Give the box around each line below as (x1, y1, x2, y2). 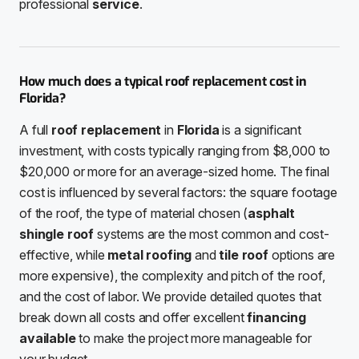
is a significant (219, 121, 301, 138)
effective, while (19, 246, 108, 263)
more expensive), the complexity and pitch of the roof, (19, 267, 325, 284)
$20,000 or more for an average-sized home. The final (19, 163, 329, 179)
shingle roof (19, 225, 95, 242)
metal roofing (107, 246, 192, 263)
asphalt (248, 204, 296, 221)
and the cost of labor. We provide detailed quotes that (19, 288, 321, 305)
